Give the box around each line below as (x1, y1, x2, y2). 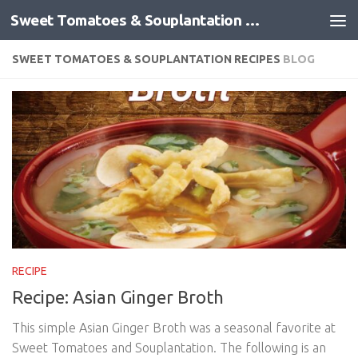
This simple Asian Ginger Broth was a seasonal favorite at (12, 320, 336, 336)
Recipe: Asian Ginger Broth (12, 287, 224, 308)
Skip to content (22, 15, 117, 30)
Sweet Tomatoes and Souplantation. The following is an (12, 340, 326, 356)
